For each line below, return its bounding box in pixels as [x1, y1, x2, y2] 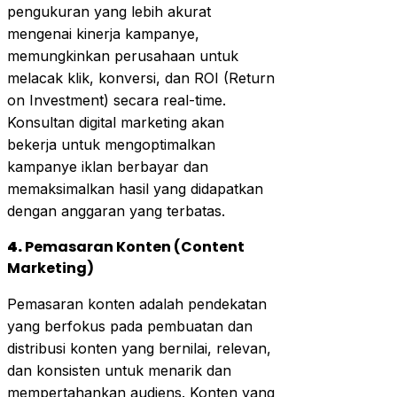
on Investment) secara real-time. [7, 90, 226, 109]
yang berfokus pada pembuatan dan [7, 316, 253, 335]
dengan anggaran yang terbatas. [7, 201, 225, 220]
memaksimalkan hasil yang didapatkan [7, 179, 263, 198]
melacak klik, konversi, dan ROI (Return [7, 68, 275, 87]
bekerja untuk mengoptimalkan [7, 135, 215, 153]
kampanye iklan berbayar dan [7, 157, 208, 175]
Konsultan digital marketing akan [7, 113, 224, 131]
